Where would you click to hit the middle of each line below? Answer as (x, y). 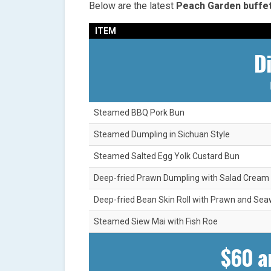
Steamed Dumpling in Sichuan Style (162, 135)
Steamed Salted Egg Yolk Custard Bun (167, 156)
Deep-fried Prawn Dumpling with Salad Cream (181, 178)
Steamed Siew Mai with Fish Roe (156, 222)
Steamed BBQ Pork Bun (139, 113)
